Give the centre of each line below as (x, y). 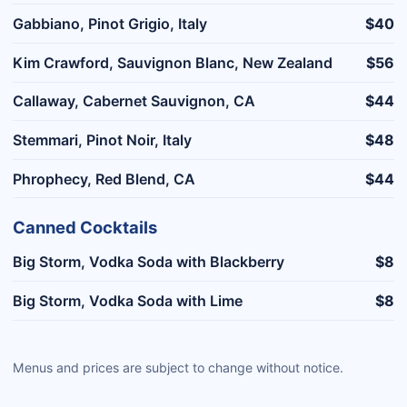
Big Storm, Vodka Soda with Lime (128, 300)
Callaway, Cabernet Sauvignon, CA (134, 101)
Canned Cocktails (85, 228)
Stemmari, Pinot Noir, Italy (102, 139)
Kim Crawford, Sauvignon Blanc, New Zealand (173, 62)
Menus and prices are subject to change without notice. (178, 367)
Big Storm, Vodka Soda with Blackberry (149, 262)
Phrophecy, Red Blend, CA (104, 179)
